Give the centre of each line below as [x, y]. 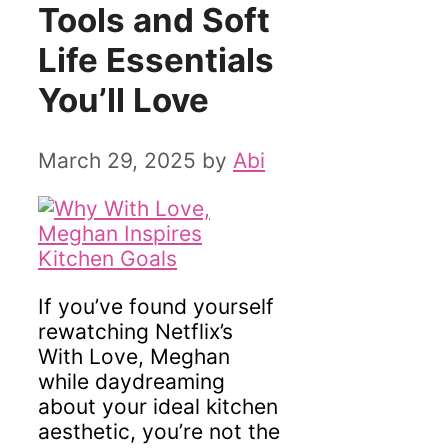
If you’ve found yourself [156, 306]
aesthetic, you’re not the [159, 431]
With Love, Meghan [134, 356]
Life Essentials [156, 60]
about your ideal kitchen [158, 406]
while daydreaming [131, 381]
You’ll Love [123, 100]
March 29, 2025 [117, 160]
